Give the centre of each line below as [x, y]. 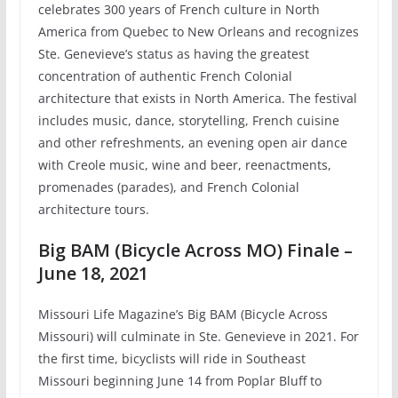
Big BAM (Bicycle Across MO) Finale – [195, 251]
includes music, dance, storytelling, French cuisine [188, 121]
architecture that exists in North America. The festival [197, 99]
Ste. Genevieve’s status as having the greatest [173, 54]
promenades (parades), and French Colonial [168, 187]
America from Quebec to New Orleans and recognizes [198, 32]
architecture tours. [93, 210]
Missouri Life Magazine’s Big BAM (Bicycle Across [183, 314]
